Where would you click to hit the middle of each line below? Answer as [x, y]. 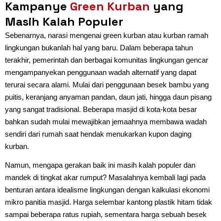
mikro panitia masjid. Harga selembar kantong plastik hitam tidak [109, 202]
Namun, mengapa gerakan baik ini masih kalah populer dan [100, 165]
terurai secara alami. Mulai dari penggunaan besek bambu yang [107, 84]
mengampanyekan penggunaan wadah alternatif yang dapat [101, 72]
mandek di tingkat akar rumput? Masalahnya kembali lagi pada [105, 177]
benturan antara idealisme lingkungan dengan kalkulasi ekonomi [107, 189]
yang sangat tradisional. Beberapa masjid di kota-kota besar [101, 109]
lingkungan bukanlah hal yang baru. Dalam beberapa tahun [99, 47]
